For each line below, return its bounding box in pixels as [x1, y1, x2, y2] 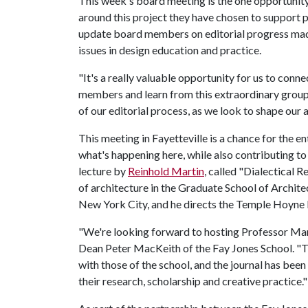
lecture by [78, 164, 128, 177]
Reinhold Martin [128, 164, 204, 177]
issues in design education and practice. [78, 43, 261, 56]
